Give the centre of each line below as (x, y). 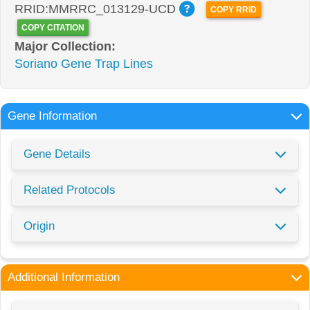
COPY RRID (234, 10)
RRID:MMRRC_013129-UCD (97, 9)
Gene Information (52, 116)
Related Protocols (70, 190)
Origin (39, 226)
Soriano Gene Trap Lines (84, 63)
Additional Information (64, 277)
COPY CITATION (53, 27)
